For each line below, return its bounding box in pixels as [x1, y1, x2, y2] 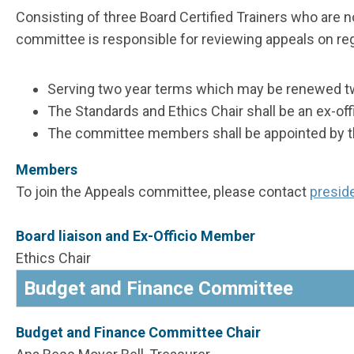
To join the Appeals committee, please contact [16, 183, 310, 201]
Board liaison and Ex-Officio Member [16, 228, 255, 245]
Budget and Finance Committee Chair [16, 324, 264, 341]
